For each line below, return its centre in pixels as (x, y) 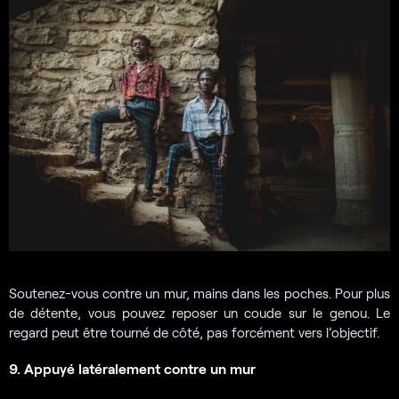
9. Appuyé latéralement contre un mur (132, 369)
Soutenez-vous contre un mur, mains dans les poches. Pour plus (199, 293)
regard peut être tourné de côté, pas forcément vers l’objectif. (194, 333)
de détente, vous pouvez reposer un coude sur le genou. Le (199, 313)
